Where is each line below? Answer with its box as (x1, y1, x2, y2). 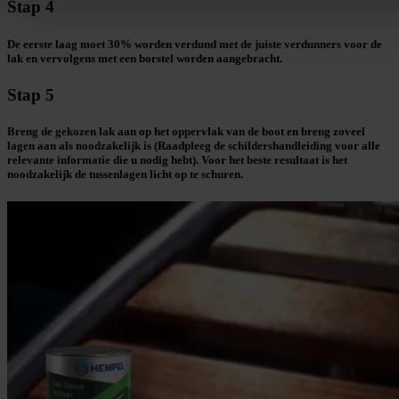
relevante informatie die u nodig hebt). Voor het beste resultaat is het (7, 152, 347, 167)
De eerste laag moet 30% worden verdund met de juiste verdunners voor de (7, 37, 382, 51)
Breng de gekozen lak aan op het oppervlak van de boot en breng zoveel (7, 124, 365, 138)
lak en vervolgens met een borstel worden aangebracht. (7, 51, 282, 65)
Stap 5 (7, 85, 54, 104)
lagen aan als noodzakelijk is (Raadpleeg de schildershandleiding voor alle (7, 138, 380, 152)
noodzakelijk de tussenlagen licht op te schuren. (7, 167, 243, 181)
